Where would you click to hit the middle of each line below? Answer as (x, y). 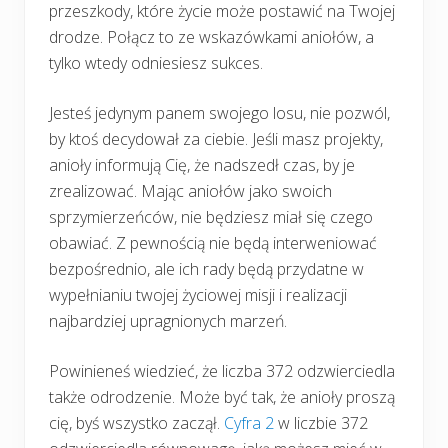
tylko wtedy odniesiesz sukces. (156, 62)
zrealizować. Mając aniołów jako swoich (190, 190)
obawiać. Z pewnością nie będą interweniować (213, 242)
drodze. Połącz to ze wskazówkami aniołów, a (211, 36)
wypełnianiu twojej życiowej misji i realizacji (198, 294)
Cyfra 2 (249, 422)
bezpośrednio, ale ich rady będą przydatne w (206, 268)
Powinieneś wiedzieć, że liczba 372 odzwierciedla (222, 370)
